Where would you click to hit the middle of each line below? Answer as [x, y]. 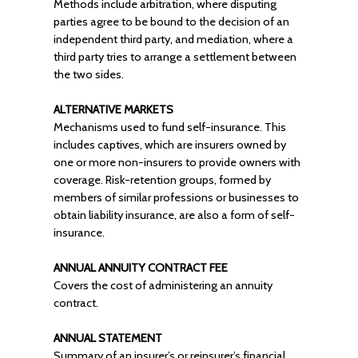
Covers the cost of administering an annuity [163, 285]
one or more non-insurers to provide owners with [177, 162]
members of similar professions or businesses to [176, 197]
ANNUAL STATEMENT [107, 338]
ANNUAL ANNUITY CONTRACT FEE [140, 268]
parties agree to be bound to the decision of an [171, 22]
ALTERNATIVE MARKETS [113, 109]
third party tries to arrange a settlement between [175, 57]
